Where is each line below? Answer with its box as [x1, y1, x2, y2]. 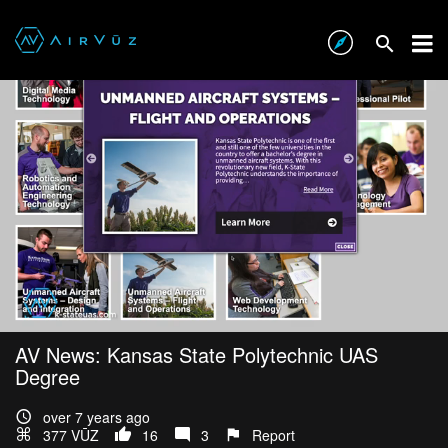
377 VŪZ [43, 425, 99, 446]
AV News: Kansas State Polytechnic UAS [15, 340, 378, 370]
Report [252, 425, 295, 446]
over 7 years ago [43, 407, 150, 428]
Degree [15, 362, 80, 392]
